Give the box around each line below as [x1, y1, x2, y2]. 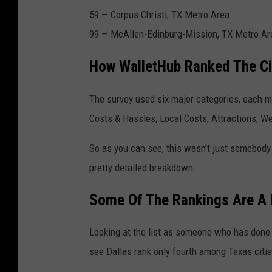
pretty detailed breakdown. [89, 161, 196, 174]
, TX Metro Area [167, 8, 229, 21]
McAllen [110, 28, 144, 41]
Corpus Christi [110, 8, 167, 21]
